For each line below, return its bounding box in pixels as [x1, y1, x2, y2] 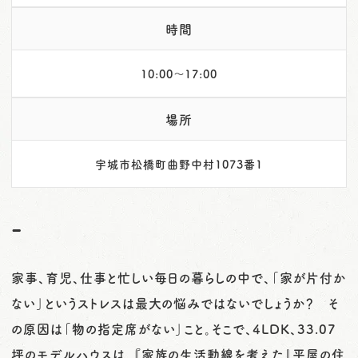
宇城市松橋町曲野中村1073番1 [95, 155, 263, 172]
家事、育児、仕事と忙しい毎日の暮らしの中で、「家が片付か [11, 268, 346, 286]
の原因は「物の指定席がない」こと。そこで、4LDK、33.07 [11, 319, 336, 337]
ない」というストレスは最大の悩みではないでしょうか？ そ [11, 293, 339, 312]
